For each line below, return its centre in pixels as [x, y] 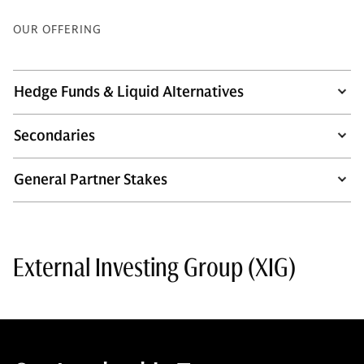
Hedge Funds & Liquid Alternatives [129, 92]
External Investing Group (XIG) [154, 267]
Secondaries [54, 136]
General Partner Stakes [91, 180]
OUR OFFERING [57, 30]
